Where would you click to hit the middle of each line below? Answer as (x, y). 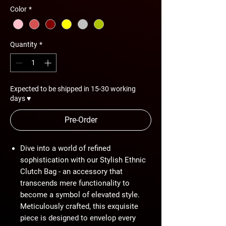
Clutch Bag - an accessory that (71, 172)
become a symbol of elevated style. (80, 195)
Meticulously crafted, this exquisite (79, 207)
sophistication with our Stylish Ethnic (83, 160)
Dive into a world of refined (65, 149)
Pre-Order (81, 120)
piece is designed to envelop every (78, 218)
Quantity (24, 45)
